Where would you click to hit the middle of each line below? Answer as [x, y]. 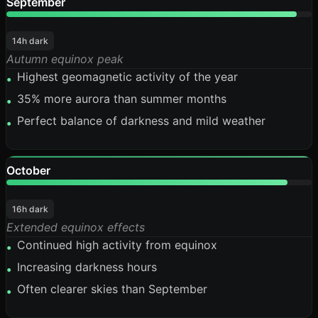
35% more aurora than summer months [122, 99]
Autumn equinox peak [65, 59]
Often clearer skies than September [112, 289]
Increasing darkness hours [87, 267]
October [28, 170]
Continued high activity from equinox [117, 245]
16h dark [30, 209]
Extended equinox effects [76, 227]
